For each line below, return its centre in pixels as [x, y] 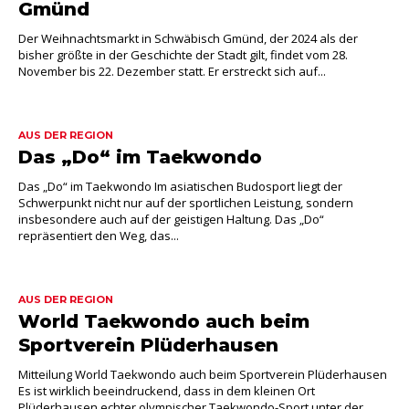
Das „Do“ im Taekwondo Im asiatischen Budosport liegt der [180, 186]
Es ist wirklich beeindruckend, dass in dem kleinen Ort [167, 391]
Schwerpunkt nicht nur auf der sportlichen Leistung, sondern [186, 203]
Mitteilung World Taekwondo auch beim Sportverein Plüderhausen [203, 374]
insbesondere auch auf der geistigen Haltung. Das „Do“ [171, 219]
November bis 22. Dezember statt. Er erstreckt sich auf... [172, 71]
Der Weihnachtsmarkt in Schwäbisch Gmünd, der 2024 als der [188, 38]
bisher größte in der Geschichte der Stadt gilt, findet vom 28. [183, 55]
